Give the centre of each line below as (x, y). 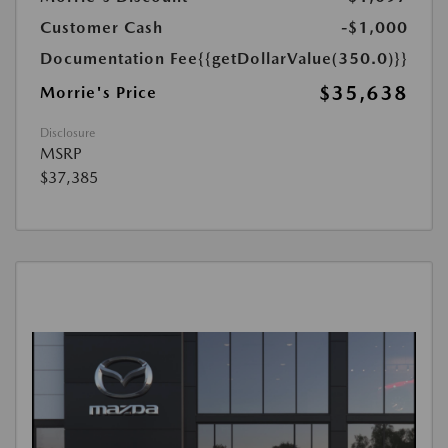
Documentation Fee (119, 58)
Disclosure (67, 132)
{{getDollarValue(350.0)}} (303, 58)
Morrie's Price (98, 92)
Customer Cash (101, 27)
